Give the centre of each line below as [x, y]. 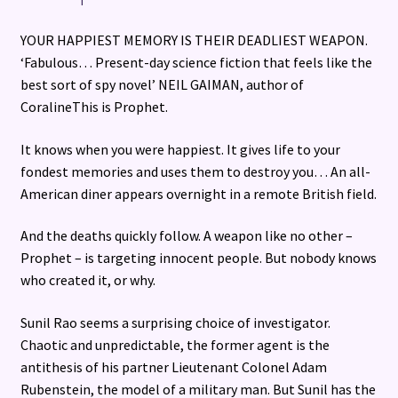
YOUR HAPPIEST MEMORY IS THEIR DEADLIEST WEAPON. [194, 40]
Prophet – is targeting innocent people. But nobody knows [198, 258]
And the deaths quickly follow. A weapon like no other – [186, 236]
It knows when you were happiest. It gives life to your [180, 149]
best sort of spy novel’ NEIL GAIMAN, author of [162, 84]
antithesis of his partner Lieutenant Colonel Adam [173, 366]
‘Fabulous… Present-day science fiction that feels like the [196, 62]
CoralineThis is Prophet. [94, 106]
